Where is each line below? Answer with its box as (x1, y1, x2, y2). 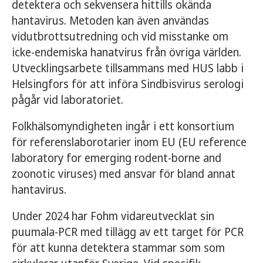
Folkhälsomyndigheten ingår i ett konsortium (12, 119, 234, 134)
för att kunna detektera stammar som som (12, 240, 225, 255)
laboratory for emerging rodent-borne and (12, 150, 221, 166)
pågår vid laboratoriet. (12, 92, 123, 107)
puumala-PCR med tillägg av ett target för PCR (12, 224, 244, 240)
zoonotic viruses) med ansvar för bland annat (12, 166, 235, 181)
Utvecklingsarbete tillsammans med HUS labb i (12, 60, 244, 76)
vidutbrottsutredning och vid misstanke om (12, 29, 228, 44)
